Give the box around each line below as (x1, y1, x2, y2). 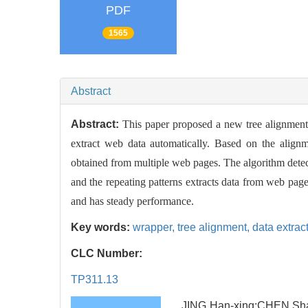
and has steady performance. (71, 195, 194, 207)
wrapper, (133, 221, 177, 233)
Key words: (71, 221, 133, 233)
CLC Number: (71, 247, 145, 259)
